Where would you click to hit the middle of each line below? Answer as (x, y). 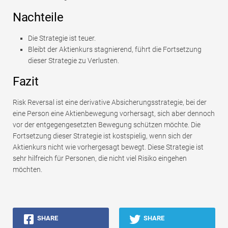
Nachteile (38, 18)
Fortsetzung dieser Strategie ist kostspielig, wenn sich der (103, 136)
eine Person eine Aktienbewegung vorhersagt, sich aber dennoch (114, 114)
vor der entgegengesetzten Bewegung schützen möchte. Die (107, 125)
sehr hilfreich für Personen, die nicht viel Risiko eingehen (100, 159)
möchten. (27, 170)
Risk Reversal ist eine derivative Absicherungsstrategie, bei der (110, 103)
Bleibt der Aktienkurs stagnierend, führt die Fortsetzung (115, 50)
